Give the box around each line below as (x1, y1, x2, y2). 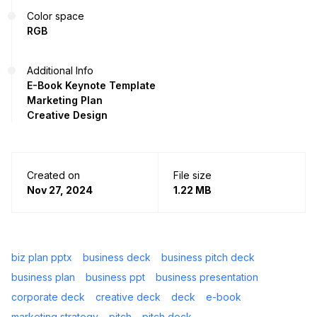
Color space (27, 10, 84, 23)
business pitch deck (161, 251, 255, 264)
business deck (83, 251, 151, 264)
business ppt (86, 271, 145, 284)
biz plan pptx (11, 251, 72, 264)
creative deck (96, 291, 161, 304)
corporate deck (11, 291, 85, 304)
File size (173, 169, 212, 182)
